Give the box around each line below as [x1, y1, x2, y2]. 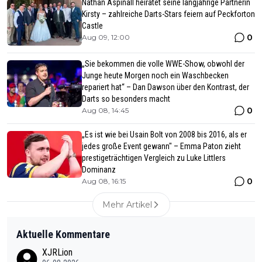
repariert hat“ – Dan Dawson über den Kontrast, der [82, 82, 249, 92]
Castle [82, 21, 103, 31]
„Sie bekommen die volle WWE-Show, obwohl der [82, 59, 244, 69]
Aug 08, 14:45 [82, 106, 129, 115]
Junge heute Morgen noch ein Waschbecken [82, 71, 229, 81]
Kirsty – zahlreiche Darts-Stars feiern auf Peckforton [82, 9, 255, 19]
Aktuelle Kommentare [16, 228, 110, 241]
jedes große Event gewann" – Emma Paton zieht [82, 142, 241, 151]
